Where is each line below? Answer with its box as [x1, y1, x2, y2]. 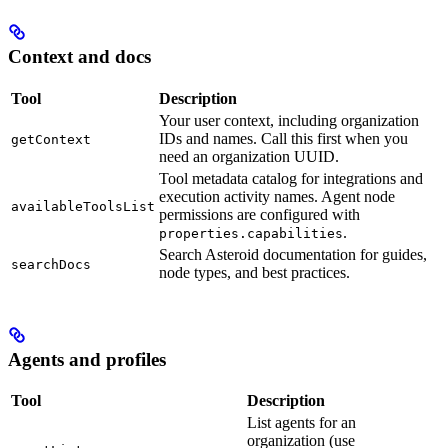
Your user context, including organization [159, 111, 419, 129]
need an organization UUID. [159, 147, 339, 165]
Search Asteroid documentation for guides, [159, 245, 427, 263]
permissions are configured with [159, 205, 360, 223]
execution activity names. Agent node [159, 187, 395, 205]
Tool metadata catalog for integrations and [159, 169, 423, 187]
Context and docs [8, 46, 151, 68]
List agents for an [247, 414, 356, 432]
